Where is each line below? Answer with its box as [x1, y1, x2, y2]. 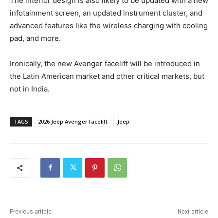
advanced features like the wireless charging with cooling [10, 20, 208, 30]
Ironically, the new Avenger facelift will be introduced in [10, 58, 200, 68]
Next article [177, 208, 208, 215]
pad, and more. [10, 33, 61, 43]
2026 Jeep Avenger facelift [38, 117, 108, 125]
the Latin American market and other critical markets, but [10, 71, 204, 81]
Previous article [10, 208, 52, 215]
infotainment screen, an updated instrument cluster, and [10, 8, 202, 18]
